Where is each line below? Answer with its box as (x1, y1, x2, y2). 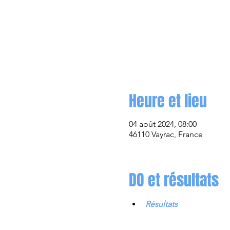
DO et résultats (128, 169, 219, 191)
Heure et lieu (128, 90, 207, 112)
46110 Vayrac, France (128, 129, 203, 139)
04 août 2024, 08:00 (128, 119, 197, 129)
